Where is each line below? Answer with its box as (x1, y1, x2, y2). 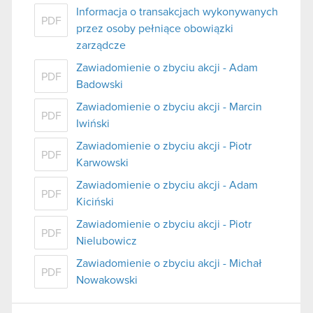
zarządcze (76, 39, 126, 51)
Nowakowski (76, 274, 138, 286)
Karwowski (76, 156, 129, 168)
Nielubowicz (76, 235, 137, 247)
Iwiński (76, 117, 110, 129)
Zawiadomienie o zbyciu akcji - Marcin (76, 101, 262, 112)
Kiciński (76, 196, 114, 208)
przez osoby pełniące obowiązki (76, 22, 233, 34)
